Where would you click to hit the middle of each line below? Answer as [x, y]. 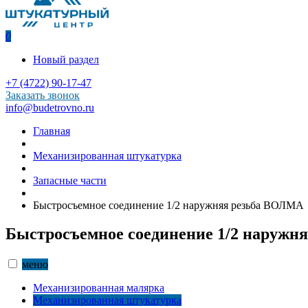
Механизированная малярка [99, 288]
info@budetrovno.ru [50, 107]
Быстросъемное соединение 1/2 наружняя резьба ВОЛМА [168, 205]
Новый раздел [66, 59]
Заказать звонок [43, 95]
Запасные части [70, 180]
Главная [52, 131]
